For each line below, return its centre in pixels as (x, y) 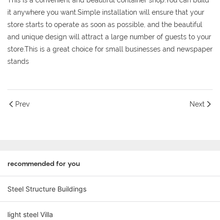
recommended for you (44, 164)
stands (18, 62)
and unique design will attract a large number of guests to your (109, 37)
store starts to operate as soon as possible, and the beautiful (105, 25)
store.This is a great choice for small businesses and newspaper (110, 49)
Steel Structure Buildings (47, 189)
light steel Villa (30, 215)
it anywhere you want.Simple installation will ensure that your (106, 13)
